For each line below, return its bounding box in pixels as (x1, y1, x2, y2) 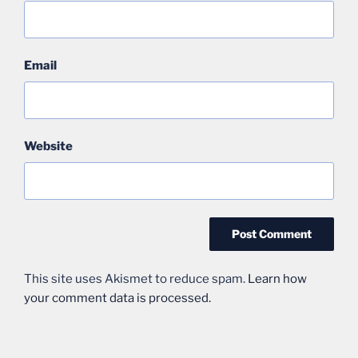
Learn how (248, 271, 307, 286)
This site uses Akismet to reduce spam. (24, 271, 248, 286)
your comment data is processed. (24, 290, 211, 305)
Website (24, 139, 73, 154)
